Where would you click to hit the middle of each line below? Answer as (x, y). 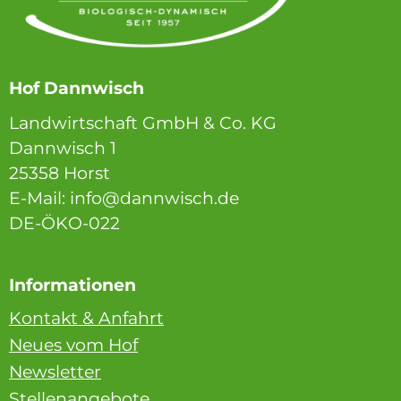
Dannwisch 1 (63, 149)
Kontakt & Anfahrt (86, 319)
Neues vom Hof (73, 346)
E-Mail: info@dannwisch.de (124, 199)
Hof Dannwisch (77, 89)
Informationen (73, 286)
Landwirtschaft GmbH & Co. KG (143, 124)
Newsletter (55, 372)
